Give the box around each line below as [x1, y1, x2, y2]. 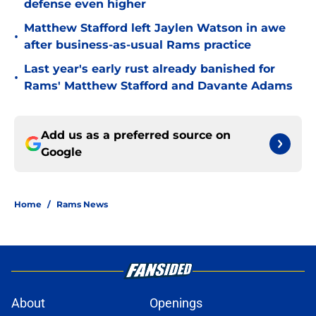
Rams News [56, 199, 108, 210]
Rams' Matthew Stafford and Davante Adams [24, 79, 293, 93]
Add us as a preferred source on [41, 128, 231, 142]
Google [41, 145, 82, 159]
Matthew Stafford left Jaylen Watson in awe [24, 21, 286, 35]
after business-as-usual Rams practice [24, 38, 251, 52]
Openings [150, 296, 202, 311]
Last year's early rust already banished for [24, 62, 275, 76]
